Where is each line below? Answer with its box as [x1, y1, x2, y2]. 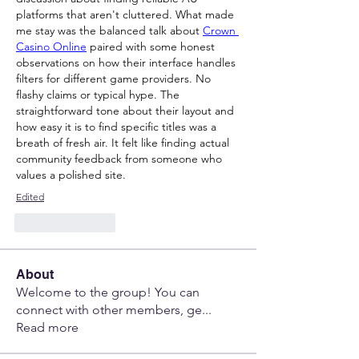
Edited [16, 190, 44, 203]
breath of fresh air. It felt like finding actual [16, 135, 229, 150]
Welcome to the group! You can [16, 284, 200, 300]
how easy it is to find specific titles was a [16, 119, 216, 134]
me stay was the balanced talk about [16, 22, 203, 38]
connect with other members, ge [16, 301, 202, 317]
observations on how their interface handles [16, 54, 236, 70]
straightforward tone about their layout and [16, 103, 234, 118]
